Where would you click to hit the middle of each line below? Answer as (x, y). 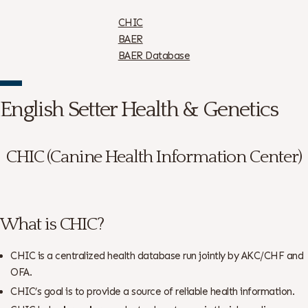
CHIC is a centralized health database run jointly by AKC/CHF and (157, 255)
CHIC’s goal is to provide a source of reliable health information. (153, 291)
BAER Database (154, 56)
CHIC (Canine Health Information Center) (154, 157)
